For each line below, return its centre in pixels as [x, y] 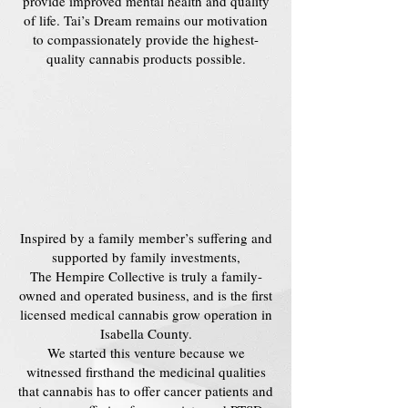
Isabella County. [146, 333]
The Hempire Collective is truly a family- [146, 276]
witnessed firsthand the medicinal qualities [146, 372]
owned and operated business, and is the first [146, 295]
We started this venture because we [146, 352]
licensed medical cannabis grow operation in [146, 314]
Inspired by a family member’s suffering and [146, 238]
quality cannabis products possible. [146, 58]
